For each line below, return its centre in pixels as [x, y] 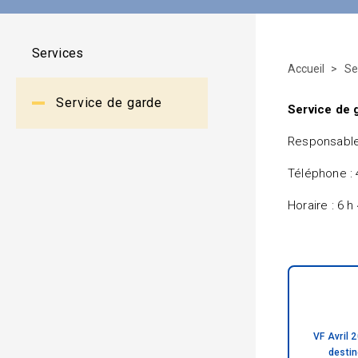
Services [58, 53]
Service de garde [109, 103]
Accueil [307, 69]
